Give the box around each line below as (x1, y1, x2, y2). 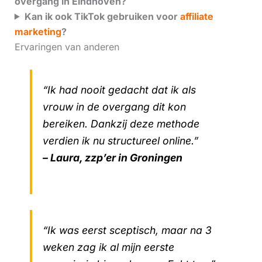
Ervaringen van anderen (14, 40, 119, 53)
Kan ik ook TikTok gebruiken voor (24, 10, 180, 22)
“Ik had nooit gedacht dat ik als (42, 84, 196, 96)
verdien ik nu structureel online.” (42, 135, 198, 147)
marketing (14, 25, 61, 37)
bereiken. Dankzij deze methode (42, 118, 199, 130)
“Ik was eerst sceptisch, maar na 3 (42, 223, 212, 236)
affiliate (180, 10, 213, 22)
